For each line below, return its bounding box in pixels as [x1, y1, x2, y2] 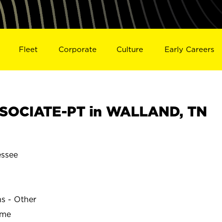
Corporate [58, 45, 97, 54]
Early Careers [165, 45, 215, 54]
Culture [116, 45, 144, 54]
